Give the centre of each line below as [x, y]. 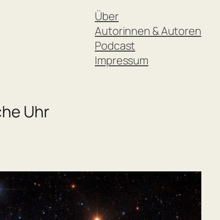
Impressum [122, 60]
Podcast [115, 46]
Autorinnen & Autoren [148, 31]
